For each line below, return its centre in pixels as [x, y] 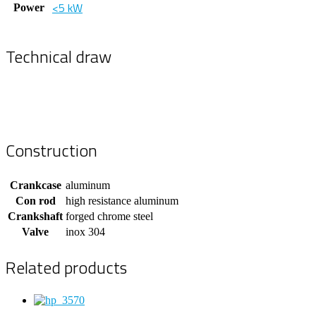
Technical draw [59, 56]
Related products [66, 268]
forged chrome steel [109, 217]
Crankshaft [35, 217]
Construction [51, 151]
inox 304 [85, 232]
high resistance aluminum [122, 201]
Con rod [35, 201]
